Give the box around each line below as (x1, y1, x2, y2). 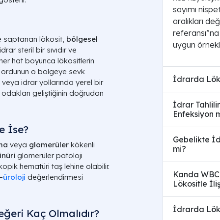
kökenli (69, 140, 95, 149)
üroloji (3, 172, 26, 182)
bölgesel (66, 34, 98, 44)
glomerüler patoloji (15, 151, 82, 160)
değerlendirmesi (26, 172, 83, 182)
